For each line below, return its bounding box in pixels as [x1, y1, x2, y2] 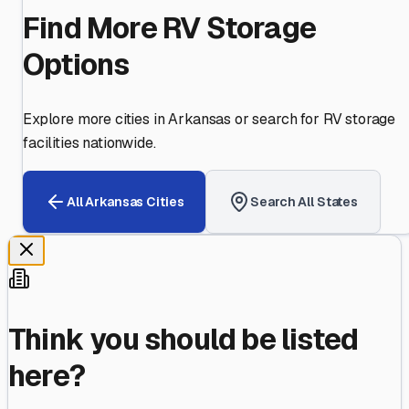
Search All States [250, 193, 358, 210]
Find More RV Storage [23, 9, 316, 47]
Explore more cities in [23, 110, 169, 130]
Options [23, 46, 130, 84]
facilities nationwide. [23, 133, 156, 153]
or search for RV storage [231, 110, 396, 130]
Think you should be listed [8, 320, 359, 358]
